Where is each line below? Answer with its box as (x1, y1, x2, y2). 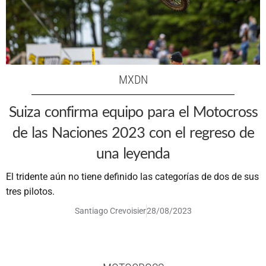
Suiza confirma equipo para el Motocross (8, 102, 258, 121)
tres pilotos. (6, 186, 55, 198)
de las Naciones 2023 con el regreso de (12, 123, 254, 141)
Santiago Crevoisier (74, 206, 146, 216)
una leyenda (96, 144, 170, 162)
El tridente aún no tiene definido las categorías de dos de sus (6, 171, 259, 183)
